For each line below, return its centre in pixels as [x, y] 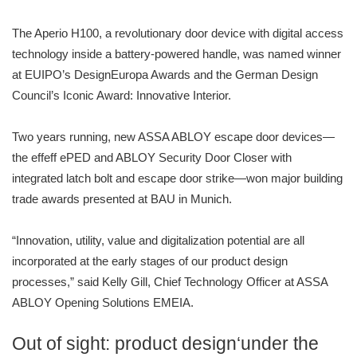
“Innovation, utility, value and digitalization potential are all [158, 241]
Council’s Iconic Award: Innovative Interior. [122, 96]
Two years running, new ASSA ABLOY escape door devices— [173, 137]
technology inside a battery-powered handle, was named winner [177, 54]
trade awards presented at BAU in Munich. [122, 199]
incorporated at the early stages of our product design [150, 261]
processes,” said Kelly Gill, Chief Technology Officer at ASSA [170, 282]
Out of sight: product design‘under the [165, 344]
